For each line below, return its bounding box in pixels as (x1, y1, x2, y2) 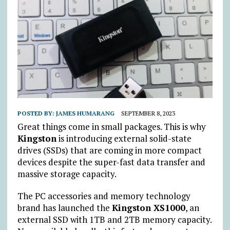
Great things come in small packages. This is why (17, 121, 206, 133)
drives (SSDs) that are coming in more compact (17, 144, 202, 157)
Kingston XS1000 (111, 202, 185, 214)
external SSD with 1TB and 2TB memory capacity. (17, 214, 212, 226)
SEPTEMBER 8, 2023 (121, 109, 175, 118)
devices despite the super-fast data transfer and (17, 156, 205, 168)
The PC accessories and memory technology (17, 190, 190, 202)
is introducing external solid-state (56, 132, 191, 145)
